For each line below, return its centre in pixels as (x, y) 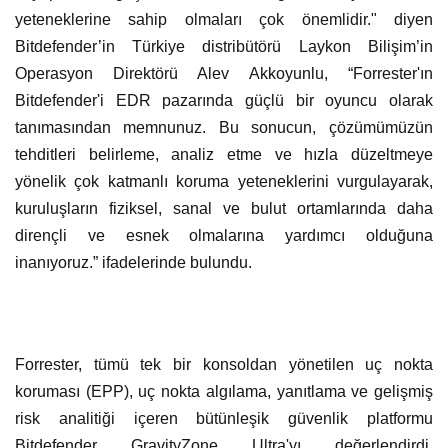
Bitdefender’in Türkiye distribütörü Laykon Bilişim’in (224, 46)
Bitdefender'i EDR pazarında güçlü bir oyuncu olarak (224, 100)
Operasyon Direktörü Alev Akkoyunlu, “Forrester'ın (224, 73)
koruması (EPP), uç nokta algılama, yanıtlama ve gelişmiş (224, 391)
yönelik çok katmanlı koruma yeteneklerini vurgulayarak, (224, 181)
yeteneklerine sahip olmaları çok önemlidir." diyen (224, 19)
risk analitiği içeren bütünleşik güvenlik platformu (224, 418)
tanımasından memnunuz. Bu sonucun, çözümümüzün (224, 127)
